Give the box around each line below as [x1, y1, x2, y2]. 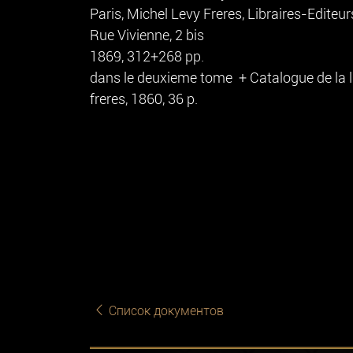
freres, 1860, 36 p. [90, 90, 198, 107]
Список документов [106, 303, 224, 318]
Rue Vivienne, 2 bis [90, 26, 204, 43]
